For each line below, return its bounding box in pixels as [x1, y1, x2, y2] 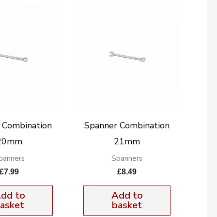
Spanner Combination [84, 119, 170, 131]
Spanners [111, 153, 143, 163]
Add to [111, 189, 143, 202]
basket [112, 199, 142, 212]
